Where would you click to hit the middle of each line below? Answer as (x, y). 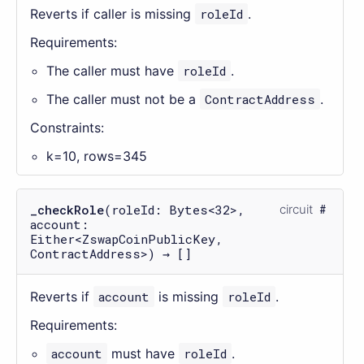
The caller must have (112, 70)
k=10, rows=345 (97, 156)
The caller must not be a (123, 99)
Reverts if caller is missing (113, 13)
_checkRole (67, 209)
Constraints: (67, 127)
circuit (297, 209)
